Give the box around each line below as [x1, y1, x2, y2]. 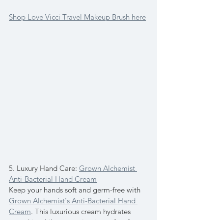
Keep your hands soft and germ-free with [9, 185, 142, 195]
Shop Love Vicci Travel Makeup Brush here [9, 12, 146, 22]
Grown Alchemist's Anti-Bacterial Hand [9, 196, 137, 206]
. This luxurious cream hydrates [31, 207, 133, 217]
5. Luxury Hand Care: [9, 164, 79, 173]
